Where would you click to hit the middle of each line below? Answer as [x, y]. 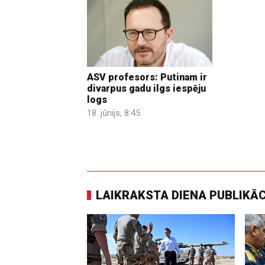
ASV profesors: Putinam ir [147, 77]
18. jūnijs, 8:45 [114, 113]
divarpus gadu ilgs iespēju [146, 89]
